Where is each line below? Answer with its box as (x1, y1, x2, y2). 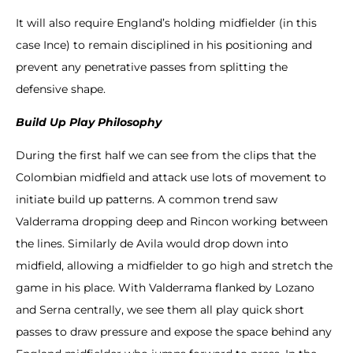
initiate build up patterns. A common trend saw (16, 192, 277, 207)
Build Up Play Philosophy (16, 115, 162, 130)
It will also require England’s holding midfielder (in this (16, 15, 317, 30)
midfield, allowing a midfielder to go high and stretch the (16, 258, 333, 273)
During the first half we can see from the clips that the (16, 148, 316, 163)
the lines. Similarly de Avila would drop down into (16, 236, 288, 251)
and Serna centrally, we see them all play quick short (16, 303, 304, 318)
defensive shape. (16, 81, 106, 96)
